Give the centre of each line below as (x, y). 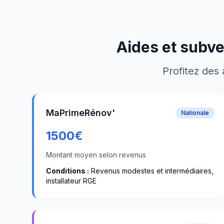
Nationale (195, 113)
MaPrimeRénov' (80, 113)
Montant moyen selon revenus (96, 155)
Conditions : (67, 171)
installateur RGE (71, 181)
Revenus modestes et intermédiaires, (151, 171)
